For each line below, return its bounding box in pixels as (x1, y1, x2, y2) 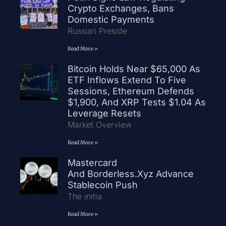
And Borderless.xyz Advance (67, 168, 194, 179)
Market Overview (67, 119, 132, 130)
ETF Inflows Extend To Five (67, 74, 186, 85)
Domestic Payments (67, 14, 154, 25)
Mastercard (67, 157, 117, 168)
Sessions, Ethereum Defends (67, 85, 194, 96)
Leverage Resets (67, 107, 141, 119)
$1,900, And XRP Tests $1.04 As (67, 96, 206, 107)
